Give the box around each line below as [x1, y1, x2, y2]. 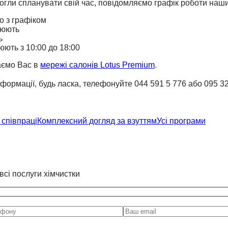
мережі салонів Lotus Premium [40, 61, 155, 70]
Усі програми [157, 117, 206, 126]
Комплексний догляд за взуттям [37, 117, 157, 126]
